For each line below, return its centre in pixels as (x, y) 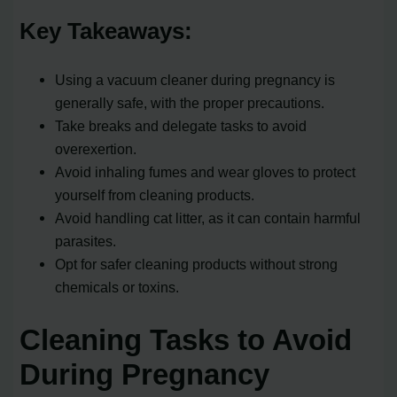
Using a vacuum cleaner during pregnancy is (195, 79)
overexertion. (96, 148)
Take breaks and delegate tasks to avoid (181, 125)
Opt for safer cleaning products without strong (197, 264)
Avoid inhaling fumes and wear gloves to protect (206, 171)
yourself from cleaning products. (155, 195)
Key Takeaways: (106, 31)
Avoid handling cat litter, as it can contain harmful (208, 218)
